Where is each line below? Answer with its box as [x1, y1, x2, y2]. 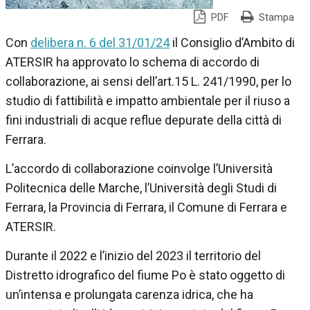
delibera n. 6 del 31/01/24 [30, 35, 170, 50]
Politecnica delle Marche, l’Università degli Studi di [6, 180, 277, 195]
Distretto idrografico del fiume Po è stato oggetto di [6, 267, 285, 282]
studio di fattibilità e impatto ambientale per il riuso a [6, 93, 290, 108]
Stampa [259, 12, 294, 24]
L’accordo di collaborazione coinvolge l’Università [6, 161, 273, 176]
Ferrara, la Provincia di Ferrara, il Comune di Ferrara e [6, 199, 287, 215]
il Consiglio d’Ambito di [170, 35, 295, 50]
